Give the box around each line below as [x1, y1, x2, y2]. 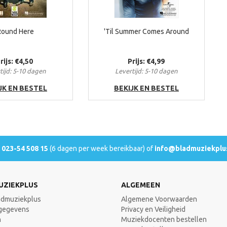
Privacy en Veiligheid [121, 205, 185, 214]
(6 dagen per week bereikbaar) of [48, 144, 155, 153]
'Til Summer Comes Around [103, 27, 189, 36]
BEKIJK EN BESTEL [113, 84, 179, 93]
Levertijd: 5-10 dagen [115, 67, 178, 75]
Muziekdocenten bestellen [121, 215, 207, 224]
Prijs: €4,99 [128, 57, 165, 66]
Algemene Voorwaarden [121, 195, 197, 204]
